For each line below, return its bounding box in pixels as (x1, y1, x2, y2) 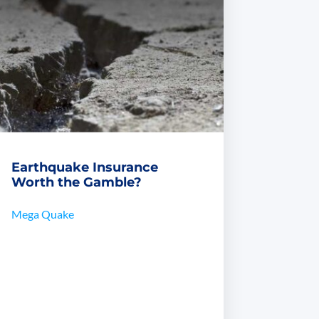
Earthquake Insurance (11, 159, 158, 176)
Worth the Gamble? (11, 174, 142, 191)
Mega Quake (11, 207, 74, 221)
